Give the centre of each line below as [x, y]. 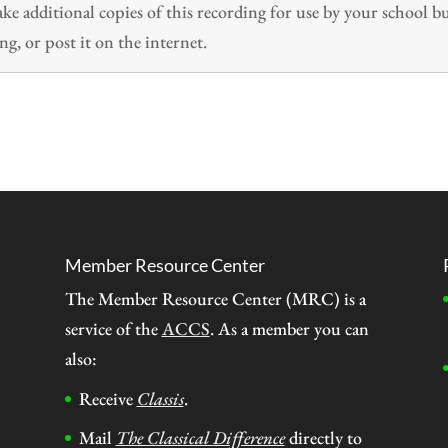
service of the [113, 328]
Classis [160, 398]
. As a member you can [289, 328]
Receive [107, 398]
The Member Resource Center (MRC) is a [215, 298]
